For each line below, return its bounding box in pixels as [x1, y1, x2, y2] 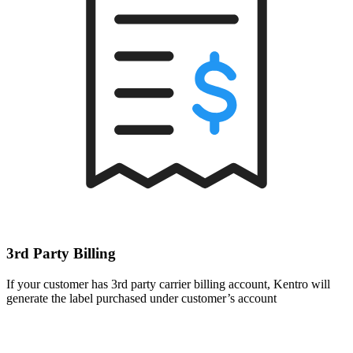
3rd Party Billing [6, 245, 116, 262]
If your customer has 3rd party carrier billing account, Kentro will [6, 277, 330, 292]
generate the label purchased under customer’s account [6, 292, 277, 306]
